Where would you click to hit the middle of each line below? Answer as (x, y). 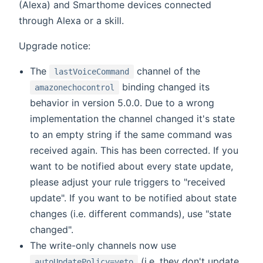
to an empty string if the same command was (131, 134)
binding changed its (165, 87)
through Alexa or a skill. (71, 20)
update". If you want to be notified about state (134, 198)
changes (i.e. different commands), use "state (131, 213)
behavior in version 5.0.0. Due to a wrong (122, 102)
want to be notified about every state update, (132, 166)
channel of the (167, 71)
